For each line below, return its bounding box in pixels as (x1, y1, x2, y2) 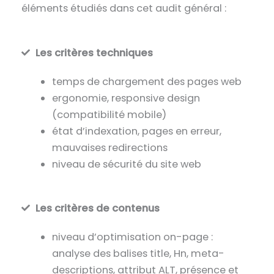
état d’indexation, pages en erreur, (51, 124, 221, 138)
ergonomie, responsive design (51, 91, 200, 105)
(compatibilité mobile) (51, 107, 166, 122)
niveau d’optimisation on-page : (51, 229, 213, 244)
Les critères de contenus (35, 201, 160, 215)
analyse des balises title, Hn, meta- (51, 246, 224, 261)
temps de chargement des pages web (51, 74, 242, 89)
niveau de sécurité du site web (51, 157, 201, 171)
